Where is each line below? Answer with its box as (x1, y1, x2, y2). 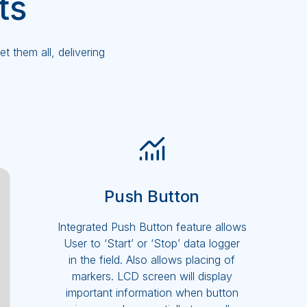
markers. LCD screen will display (71, 269, 232, 284)
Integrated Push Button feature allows (57, 220, 247, 234)
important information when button (65, 286, 238, 300)
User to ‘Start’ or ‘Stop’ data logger (64, 236, 241, 251)
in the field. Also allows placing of (69, 253, 236, 267)
